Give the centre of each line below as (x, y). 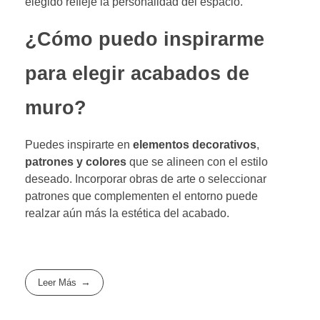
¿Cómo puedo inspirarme (145, 39)
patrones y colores (76, 161)
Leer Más (57, 282)
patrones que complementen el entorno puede (141, 196)
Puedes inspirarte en (79, 144)
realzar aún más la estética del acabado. (127, 213)
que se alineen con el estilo (197, 161)
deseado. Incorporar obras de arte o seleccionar (146, 179)
